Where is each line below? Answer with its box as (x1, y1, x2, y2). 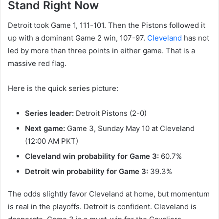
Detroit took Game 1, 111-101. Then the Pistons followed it (8, 20, 205, 30)
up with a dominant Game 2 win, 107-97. (8, 33, 147, 43)
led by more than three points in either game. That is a (8, 45, 195, 55)
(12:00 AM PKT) (25, 136, 78, 146)
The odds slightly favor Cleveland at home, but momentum (8, 189, 210, 198)
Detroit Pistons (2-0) (74, 108, 147, 118)
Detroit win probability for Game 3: (25, 166, 148, 176)
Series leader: (25, 108, 74, 118)
